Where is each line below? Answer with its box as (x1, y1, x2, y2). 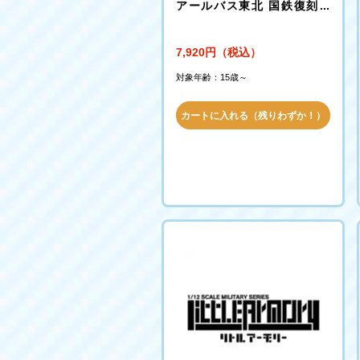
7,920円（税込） (176, 46, 261, 59)
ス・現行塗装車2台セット (176, 16, 306, 29)
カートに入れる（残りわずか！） (181, 110, 325, 121)
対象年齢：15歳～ (176, 72, 247, 82)
